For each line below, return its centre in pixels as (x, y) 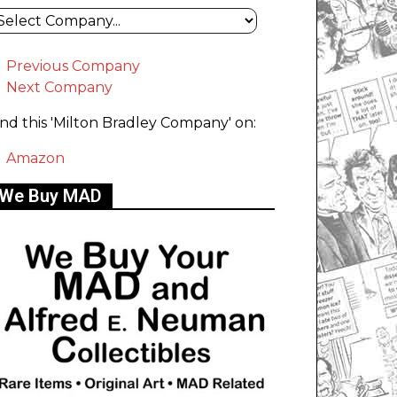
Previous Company (73, 66)
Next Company (59, 88)
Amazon (35, 159)
